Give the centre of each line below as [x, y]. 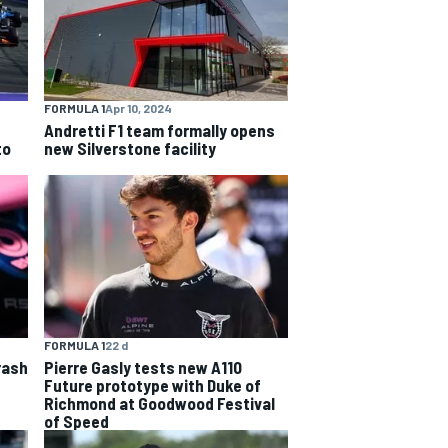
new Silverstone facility [130, 148]
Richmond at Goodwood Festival [159, 402]
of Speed [76, 420]
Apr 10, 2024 [138, 108]
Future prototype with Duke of [152, 384]
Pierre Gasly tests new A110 [143, 366]
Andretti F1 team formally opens [159, 130]
